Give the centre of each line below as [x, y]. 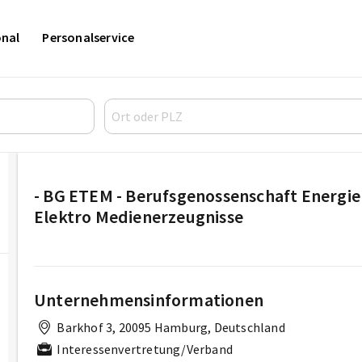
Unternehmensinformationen [149, 299]
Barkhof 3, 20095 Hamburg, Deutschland [170, 327]
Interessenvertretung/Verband [143, 349]
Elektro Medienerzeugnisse [139, 216]
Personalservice [88, 37]
